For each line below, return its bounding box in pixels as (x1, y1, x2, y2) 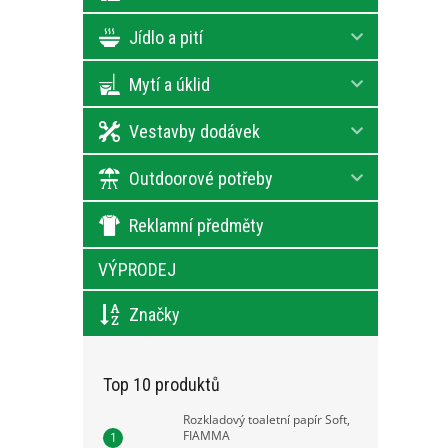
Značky (129, 303, 180, 325)
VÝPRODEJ (98, 259, 176, 280)
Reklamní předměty (129, 214, 264, 236)
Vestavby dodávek (129, 120, 260, 142)
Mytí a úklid (129, 73, 210, 95)
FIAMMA (183, 427, 230, 444)
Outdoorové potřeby (129, 167, 273, 189)
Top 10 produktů (103, 374, 220, 395)
